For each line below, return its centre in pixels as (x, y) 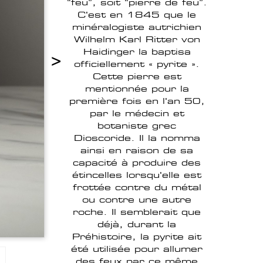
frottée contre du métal (137, 187)
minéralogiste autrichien (137, 27)
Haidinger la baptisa (137, 52)
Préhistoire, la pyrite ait (137, 237)
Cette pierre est (137, 76)
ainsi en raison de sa (137, 150)
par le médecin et (137, 113)
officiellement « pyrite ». (137, 64)
